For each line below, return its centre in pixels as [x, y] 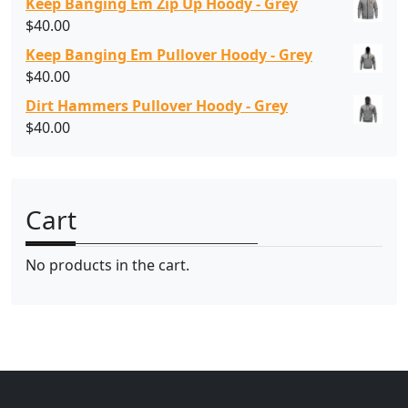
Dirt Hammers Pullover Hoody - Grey [157, 106]
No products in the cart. [107, 265]
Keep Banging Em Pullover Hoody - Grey [169, 55]
